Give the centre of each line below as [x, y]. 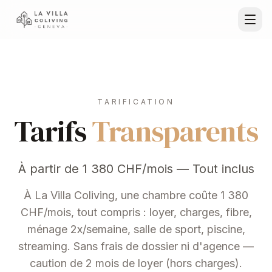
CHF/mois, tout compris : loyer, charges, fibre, [136, 212]
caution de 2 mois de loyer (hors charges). [136, 263]
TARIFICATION [136, 102]
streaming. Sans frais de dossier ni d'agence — [136, 246]
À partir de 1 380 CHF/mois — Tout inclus [136, 169]
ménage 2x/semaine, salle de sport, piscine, [136, 229]
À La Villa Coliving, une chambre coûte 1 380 [136, 195]
